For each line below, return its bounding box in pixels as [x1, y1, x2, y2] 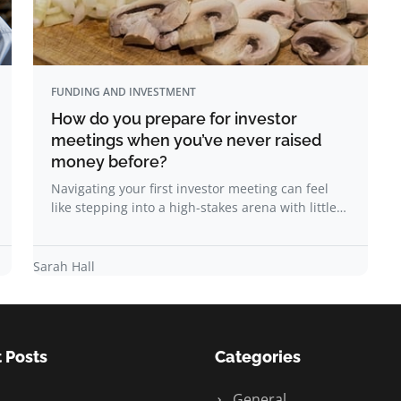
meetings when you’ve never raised [51, 131, 321, 149]
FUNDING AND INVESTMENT [51, 84, 196, 99]
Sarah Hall [33, 258, 95, 275]
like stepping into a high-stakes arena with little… [51, 199, 346, 216]
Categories [215, 347, 301, 366]
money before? [51, 152, 167, 171]
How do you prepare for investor [51, 109, 297, 128]
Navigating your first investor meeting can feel [51, 180, 328, 197]
